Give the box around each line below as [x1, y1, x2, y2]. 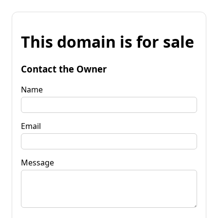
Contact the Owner [21, 62, 107, 75]
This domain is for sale [21, 31, 194, 53]
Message [21, 157, 54, 168]
